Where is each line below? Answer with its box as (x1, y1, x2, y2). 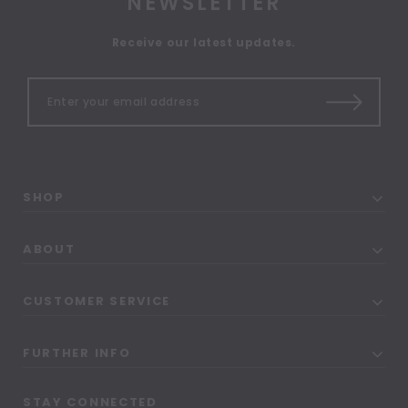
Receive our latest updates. (111, 35, 297, 51)
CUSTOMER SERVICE (23, 292, 171, 311)
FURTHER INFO (23, 344, 131, 362)
